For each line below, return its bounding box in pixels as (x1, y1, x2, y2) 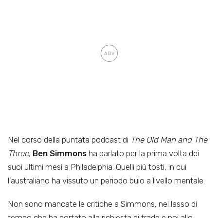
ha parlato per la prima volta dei (87, 148, 199, 158)
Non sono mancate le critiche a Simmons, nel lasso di (8, 199, 197, 209)
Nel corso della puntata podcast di (8, 134, 130, 145)
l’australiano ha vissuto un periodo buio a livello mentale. (8, 175, 205, 185)
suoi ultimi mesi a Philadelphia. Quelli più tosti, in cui (8, 162, 186, 172)
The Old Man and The (130, 134, 207, 145)
